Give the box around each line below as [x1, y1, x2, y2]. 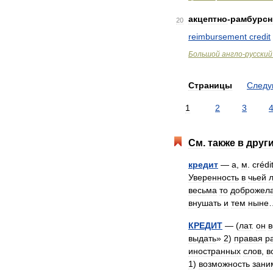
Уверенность [188, 172, 239, 182]
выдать [188, 233, 216, 243]
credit [249, 32, 271, 41]
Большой [188, 50, 220, 58]
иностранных [188, 246, 241, 256]
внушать [188, 198, 221, 208]
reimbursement [188, 32, 247, 41]
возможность [199, 259, 250, 269]
